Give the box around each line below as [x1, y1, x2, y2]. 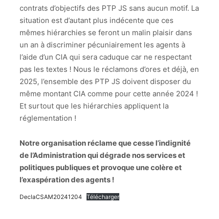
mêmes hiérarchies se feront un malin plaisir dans [20, 28, 192, 38]
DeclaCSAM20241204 [20, 193, 82, 200]
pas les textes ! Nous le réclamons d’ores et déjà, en [20, 65, 199, 74]
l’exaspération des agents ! [20, 175, 114, 184]
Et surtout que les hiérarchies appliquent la [20, 101, 169, 111]
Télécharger [87, 193, 119, 200]
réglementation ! [20, 113, 78, 123]
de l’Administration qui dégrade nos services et [20, 150, 185, 160]
